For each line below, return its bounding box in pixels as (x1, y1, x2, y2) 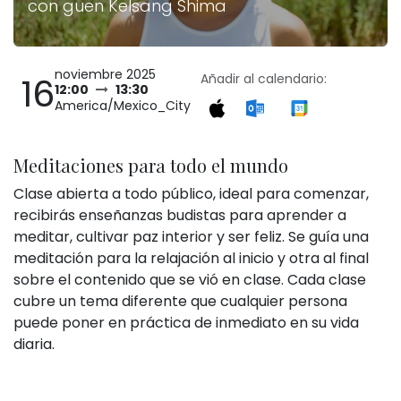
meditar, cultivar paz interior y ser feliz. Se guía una (13, 226, 369, 247)
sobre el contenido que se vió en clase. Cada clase (13, 269, 366, 290)
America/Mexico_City (55, 97, 191, 115)
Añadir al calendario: (200, 69, 327, 88)
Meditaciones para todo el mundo (13, 153, 288, 177)
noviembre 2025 (55, 65, 156, 83)
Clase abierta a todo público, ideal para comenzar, (13, 183, 369, 204)
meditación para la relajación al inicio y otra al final (13, 248, 369, 269)
